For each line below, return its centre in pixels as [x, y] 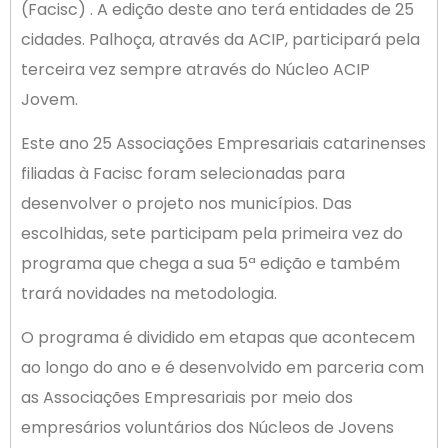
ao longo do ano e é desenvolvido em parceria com [222, 368]
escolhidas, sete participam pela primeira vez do [212, 233]
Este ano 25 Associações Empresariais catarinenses [223, 143]
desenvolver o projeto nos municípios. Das [186, 203]
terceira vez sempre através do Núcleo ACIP [195, 69]
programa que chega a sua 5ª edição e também [210, 263]
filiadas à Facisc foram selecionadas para [183, 173]
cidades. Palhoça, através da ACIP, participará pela [220, 39]
